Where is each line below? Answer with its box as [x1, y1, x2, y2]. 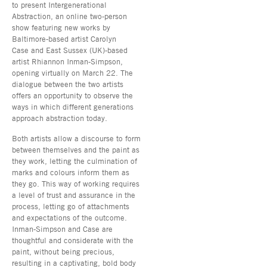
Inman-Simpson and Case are [12, 223, 113, 234]
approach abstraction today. [12, 113, 107, 123]
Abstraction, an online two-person [12, 11, 127, 21]
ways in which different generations [12, 101, 133, 111]
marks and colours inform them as [12, 167, 129, 177]
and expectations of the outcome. [12, 212, 127, 222]
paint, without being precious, [12, 246, 114, 256]
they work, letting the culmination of [12, 156, 137, 166]
